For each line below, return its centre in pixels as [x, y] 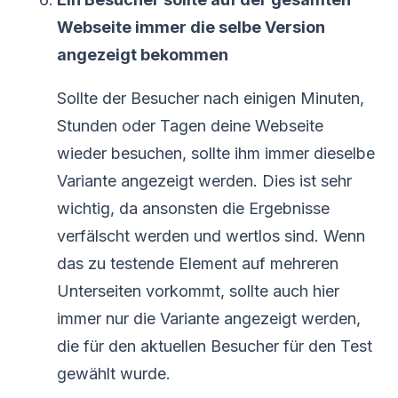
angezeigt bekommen [143, 54]
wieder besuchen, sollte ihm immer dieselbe [216, 153]
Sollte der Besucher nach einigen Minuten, [211, 98]
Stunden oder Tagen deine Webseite [190, 125]
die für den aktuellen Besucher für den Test [215, 346]
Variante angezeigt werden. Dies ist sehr [204, 180]
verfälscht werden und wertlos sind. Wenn [211, 235]
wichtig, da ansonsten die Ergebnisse [193, 208]
